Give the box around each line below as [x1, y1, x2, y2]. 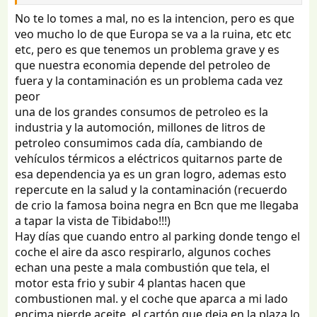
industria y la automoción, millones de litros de [15, 120, 266, 136]
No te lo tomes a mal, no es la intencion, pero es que [15, 11, 295, 27]
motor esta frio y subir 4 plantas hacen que [15, 275, 246, 292]
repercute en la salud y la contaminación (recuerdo [15, 182, 288, 198]
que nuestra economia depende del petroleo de [15, 57, 271, 74]
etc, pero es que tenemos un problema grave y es [15, 42, 280, 58]
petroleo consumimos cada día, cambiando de [15, 135, 263, 151]
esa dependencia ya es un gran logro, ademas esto [15, 166, 287, 183]
